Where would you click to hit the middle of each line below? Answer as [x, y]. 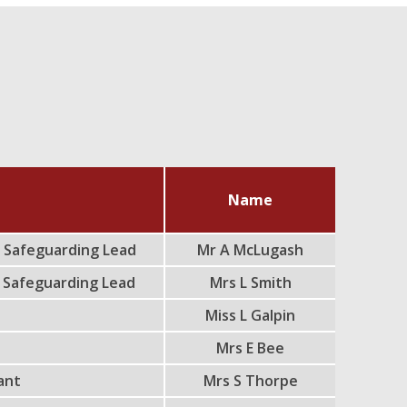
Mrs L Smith [250, 283]
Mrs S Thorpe [250, 381]
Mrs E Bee [251, 348]
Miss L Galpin [251, 315]
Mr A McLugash [251, 250]
